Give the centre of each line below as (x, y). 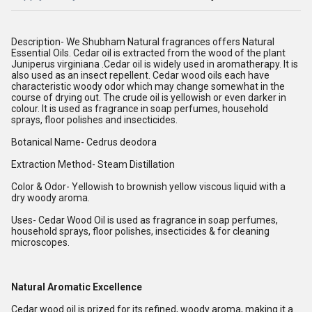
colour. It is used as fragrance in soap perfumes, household (140, 109)
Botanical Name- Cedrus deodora (84, 142)
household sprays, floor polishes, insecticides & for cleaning (140, 231)
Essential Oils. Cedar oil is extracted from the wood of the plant (148, 53)
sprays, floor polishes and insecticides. (94, 120)
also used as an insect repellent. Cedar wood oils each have (140, 75)
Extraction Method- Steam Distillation (93, 164)
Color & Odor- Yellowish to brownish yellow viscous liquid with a (148, 187)
